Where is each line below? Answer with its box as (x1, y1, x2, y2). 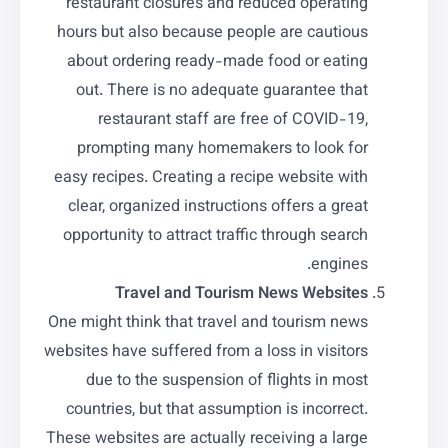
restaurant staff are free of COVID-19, (98, 107, 368, 134)
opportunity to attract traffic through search (63, 223, 368, 250)
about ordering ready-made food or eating (67, 49, 368, 76)
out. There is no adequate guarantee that (76, 78, 368, 105)
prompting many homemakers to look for (77, 136, 368, 163)
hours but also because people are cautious (57, 20, 368, 47)
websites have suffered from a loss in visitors (44, 339, 368, 366)
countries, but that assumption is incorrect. (66, 397, 368, 424)
